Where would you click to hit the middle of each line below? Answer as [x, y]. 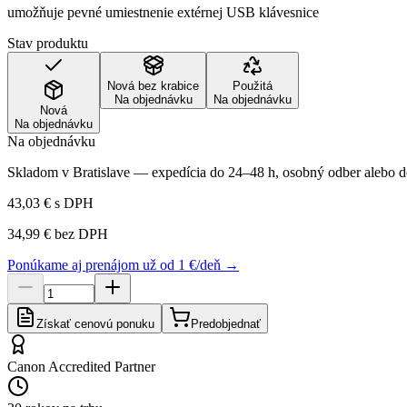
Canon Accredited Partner [81, 366]
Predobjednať [226, 323]
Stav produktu [48, 43]
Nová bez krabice [153, 85]
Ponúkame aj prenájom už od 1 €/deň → [123, 264]
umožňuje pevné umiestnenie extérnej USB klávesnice [163, 12]
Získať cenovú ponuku [95, 323]
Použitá [253, 85]
